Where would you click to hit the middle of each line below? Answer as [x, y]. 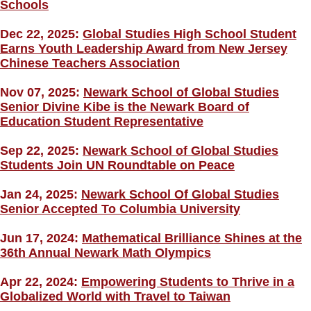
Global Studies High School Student [190, 34]
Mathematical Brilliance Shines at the [192, 238]
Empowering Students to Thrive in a [188, 282]
